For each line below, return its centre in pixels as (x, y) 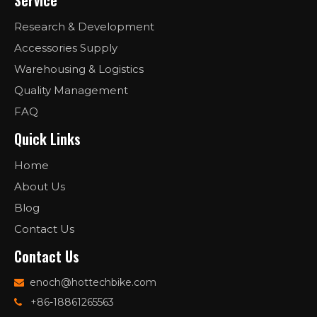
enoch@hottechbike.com (93, 283)
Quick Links (47, 139)
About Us (40, 187)
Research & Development (84, 27)
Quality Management (71, 91)
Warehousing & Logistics (79, 69)
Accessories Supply (66, 48)
